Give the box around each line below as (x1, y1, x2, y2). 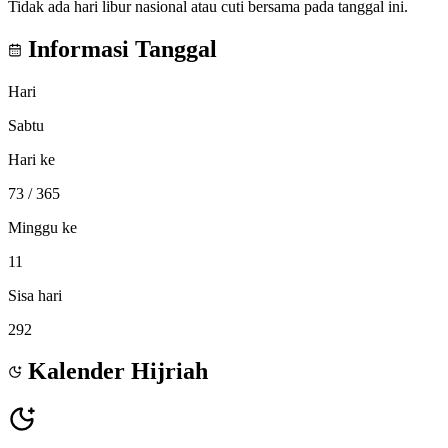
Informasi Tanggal (22, 35, 217, 62)
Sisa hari (8, 286, 62, 304)
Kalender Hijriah (22, 358, 208, 385)
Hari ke (8, 150, 55, 168)
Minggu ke (8, 218, 77, 236)
